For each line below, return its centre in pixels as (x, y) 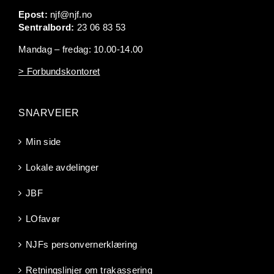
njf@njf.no (71, 15)
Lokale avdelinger (62, 168)
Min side (43, 142)
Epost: (33, 15)
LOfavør (43, 219)
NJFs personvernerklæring (82, 245)
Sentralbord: (46, 28)
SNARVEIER (49, 113)
